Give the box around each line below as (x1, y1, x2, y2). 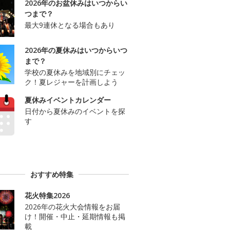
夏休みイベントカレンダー (25, 95, 111, 105)
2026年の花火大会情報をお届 (25, 201, 120, 212)
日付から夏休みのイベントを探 (25, 106, 125, 117)
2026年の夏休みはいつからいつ (25, 45, 127, 55)
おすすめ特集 (30, 169, 73, 179)
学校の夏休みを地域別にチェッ (25, 67, 125, 78)
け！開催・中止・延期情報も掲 (25, 211, 125, 221)
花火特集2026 (25, 190, 70, 200)
